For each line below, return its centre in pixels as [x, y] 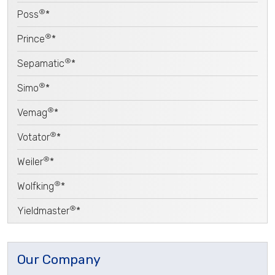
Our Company [59, 259]
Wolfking [36, 186]
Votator [33, 137]
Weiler [30, 161]
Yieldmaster [43, 211]
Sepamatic [41, 63]
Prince [31, 39]
